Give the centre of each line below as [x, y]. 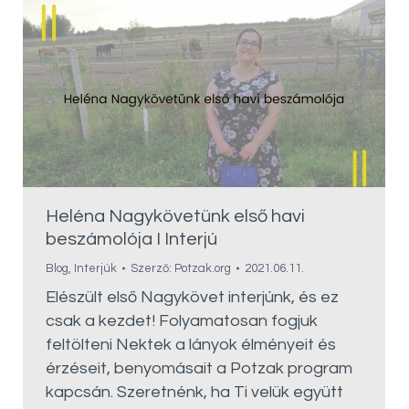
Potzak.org [203, 269]
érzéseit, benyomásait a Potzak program [199, 369]
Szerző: [152, 269]
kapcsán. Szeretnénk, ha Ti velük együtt [194, 393]
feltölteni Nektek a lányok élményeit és [191, 345]
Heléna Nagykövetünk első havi [175, 217]
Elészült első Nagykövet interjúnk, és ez [192, 298]
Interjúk [95, 269]
